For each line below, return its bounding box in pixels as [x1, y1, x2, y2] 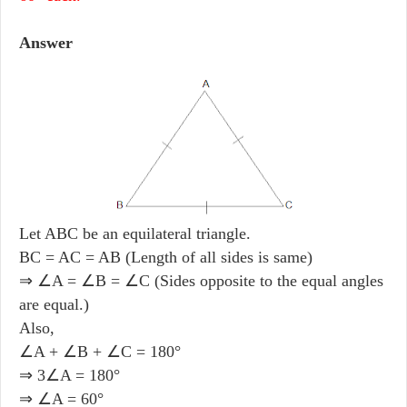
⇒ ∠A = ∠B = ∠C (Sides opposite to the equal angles [19, 271, 383, 290]
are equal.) [19, 294, 89, 313]
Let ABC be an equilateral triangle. [19, 223, 251, 243]
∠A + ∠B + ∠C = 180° [19, 342, 181, 361]
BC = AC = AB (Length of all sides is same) [19, 247, 313, 266]
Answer [19, 33, 73, 52]
